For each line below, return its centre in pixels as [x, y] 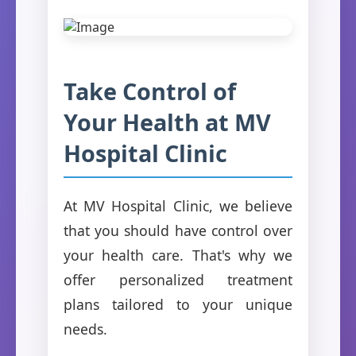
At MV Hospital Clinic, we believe [178, 205]
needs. [85, 329]
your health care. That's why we [178, 255]
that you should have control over [178, 230]
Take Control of [150, 91]
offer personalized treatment [178, 279]
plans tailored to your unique [178, 304]
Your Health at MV [167, 122]
